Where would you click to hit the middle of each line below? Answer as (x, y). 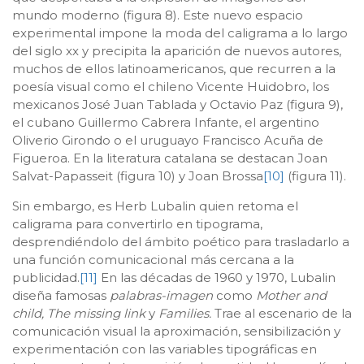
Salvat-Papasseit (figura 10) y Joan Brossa (138, 175)
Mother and (291, 295)
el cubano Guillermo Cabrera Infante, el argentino (166, 122)
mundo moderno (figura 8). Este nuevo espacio (158, 15)
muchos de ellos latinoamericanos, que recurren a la (174, 68)
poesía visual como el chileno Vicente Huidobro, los (171, 86)
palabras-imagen (163, 295)
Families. (186, 313)
